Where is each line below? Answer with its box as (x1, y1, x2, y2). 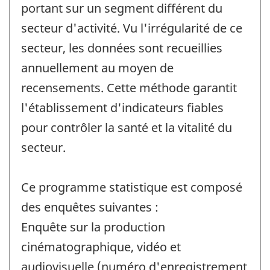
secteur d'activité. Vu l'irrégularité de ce (21, 20, 242, 37)
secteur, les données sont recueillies (21, 40, 222, 57)
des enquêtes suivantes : (21, 199, 159, 216)
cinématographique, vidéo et (21, 239, 181, 256)
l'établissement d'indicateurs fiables (21, 99, 224, 116)
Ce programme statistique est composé (21, 179, 242, 196)
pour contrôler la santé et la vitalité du (21, 119, 232, 136)
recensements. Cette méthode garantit (21, 80, 237, 96)
